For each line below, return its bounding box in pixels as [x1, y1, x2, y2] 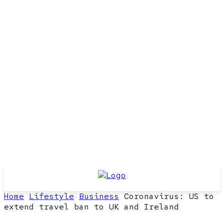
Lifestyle [29, 191, 74, 201]
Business [79, 191, 119, 201]
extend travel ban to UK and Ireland [4, 201, 179, 212]
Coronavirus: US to [124, 191, 214, 201]
